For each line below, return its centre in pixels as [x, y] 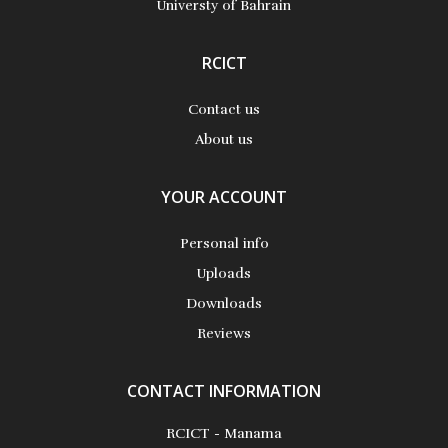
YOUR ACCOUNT [224, 196]
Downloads [224, 303]
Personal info [224, 243]
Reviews [224, 333]
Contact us [224, 109]
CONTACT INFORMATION [224, 390]
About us [224, 139]
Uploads [224, 273]
